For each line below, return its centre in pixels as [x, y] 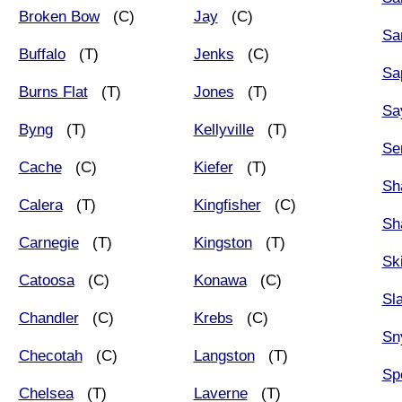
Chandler [48, 318]
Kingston [223, 242]
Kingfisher [227, 205]
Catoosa [46, 280]
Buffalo [42, 54]
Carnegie [48, 242]
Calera [40, 205]
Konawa [220, 280]
